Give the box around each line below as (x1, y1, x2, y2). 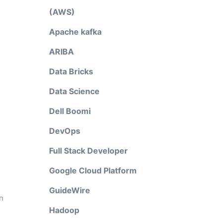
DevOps (49, 126, 80, 136)
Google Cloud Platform (49, 166, 137, 175)
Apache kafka (49, 27, 102, 37)
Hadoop (49, 205, 79, 215)
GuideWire (49, 185, 90, 195)
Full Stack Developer (49, 146, 128, 156)
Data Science (49, 86, 100, 96)
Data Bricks (49, 66, 93, 76)
